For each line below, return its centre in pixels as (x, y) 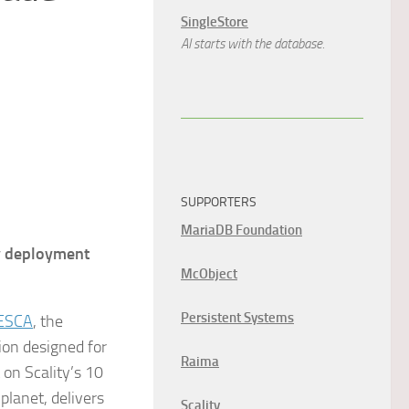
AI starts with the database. (253, 44)
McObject (209, 274)
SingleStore (215, 22)
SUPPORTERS (219, 202)
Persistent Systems (237, 318)
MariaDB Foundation (241, 230)
